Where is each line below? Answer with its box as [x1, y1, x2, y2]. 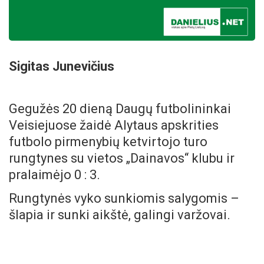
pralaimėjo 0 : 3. [9, 167, 100, 183]
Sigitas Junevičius [9, 59, 114, 74]
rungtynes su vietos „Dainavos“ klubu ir [9, 151, 235, 166]
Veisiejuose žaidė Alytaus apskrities [9, 118, 219, 133]
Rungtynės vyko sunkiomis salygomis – [9, 191, 239, 206]
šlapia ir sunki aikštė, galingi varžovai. [9, 207, 230, 223]
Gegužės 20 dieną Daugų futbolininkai [9, 101, 231, 117]
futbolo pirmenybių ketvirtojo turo [9, 134, 207, 150]
